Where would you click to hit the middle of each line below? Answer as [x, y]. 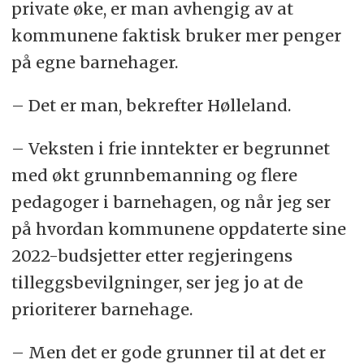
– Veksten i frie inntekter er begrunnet [170, 149]
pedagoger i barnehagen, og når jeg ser [171, 202]
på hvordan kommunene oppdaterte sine [178, 229]
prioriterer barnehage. [102, 310]
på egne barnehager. [94, 63]
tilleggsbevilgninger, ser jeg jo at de [157, 283]
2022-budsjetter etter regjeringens [152, 256]
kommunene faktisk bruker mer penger [176, 36]
